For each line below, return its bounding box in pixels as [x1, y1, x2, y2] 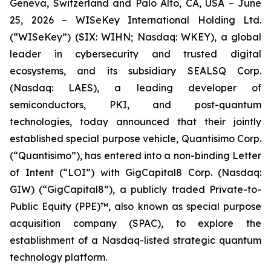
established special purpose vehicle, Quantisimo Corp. [10, 132, 261, 145]
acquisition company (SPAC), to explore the [10, 217, 261, 229]
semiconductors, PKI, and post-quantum [10, 99, 261, 111]
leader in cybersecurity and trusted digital [10, 48, 261, 60]
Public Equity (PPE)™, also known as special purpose [10, 200, 261, 212]
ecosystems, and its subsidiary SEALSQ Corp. [10, 65, 261, 77]
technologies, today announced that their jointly [10, 116, 261, 128]
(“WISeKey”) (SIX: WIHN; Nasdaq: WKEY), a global [10, 31, 261, 43]
